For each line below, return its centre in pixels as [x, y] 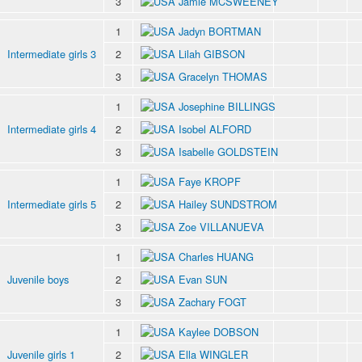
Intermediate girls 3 [52, 53]
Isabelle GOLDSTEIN [228, 151]
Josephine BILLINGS [227, 106]
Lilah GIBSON [212, 53]
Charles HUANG [216, 256]
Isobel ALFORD [215, 128]
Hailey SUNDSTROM [228, 204]
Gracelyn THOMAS [223, 76]
